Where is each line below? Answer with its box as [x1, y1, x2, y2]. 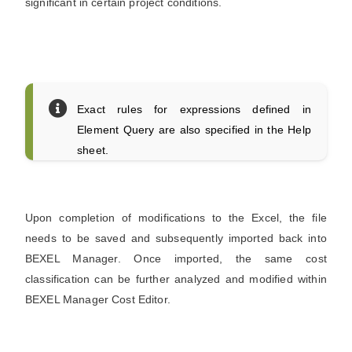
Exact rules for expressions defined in [77, 103, 311, 115]
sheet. [77, 144, 109, 156]
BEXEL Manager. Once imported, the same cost [25, 252, 327, 265]
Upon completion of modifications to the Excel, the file [25, 211, 327, 224]
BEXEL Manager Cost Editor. [25, 293, 170, 306]
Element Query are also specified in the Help [77, 123, 311, 136]
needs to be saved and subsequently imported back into [25, 232, 327, 244]
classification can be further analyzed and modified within [25, 273, 327, 285]
